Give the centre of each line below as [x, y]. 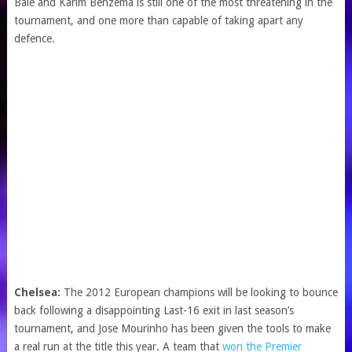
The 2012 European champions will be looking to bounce [200, 292]
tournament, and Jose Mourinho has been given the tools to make [172, 328]
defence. [34, 38]
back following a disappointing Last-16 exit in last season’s [154, 310]
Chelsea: [38, 292]
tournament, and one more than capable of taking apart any [158, 20]
